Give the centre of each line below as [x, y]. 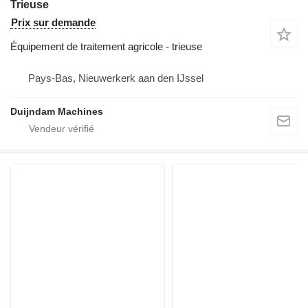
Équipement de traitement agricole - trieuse [106, 46]
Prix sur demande [53, 22]
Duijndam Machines [57, 111]
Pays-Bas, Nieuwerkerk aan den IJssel [116, 78]
